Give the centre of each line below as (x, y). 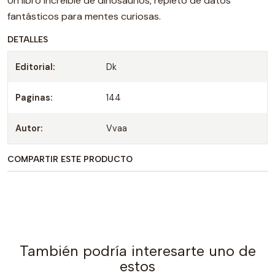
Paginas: (34, 98)
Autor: (29, 128)
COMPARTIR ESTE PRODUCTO (70, 159)
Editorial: (35, 67)
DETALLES (28, 39)
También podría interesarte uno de (137, 251)
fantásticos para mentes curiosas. (84, 16)
